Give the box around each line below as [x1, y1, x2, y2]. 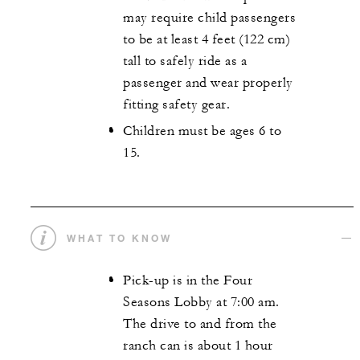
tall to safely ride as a [123, 53, 247, 70]
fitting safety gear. [123, 96, 230, 113]
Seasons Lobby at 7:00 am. [123, 294, 280, 311]
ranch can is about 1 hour [123, 337, 273, 354]
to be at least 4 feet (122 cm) [123, 31, 290, 48]
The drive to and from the [123, 316, 277, 333]
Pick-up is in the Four [123, 272, 252, 289]
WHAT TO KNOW [67, 231, 172, 245]
